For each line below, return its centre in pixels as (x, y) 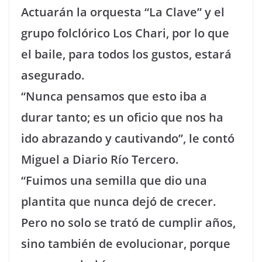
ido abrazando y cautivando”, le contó (128, 138)
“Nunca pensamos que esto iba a (114, 96)
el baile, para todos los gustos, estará (126, 54)
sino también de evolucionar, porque (126, 244)
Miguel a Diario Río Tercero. (100, 159)
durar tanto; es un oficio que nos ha (122, 117)
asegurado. (53, 75)
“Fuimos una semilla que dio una (114, 180)
